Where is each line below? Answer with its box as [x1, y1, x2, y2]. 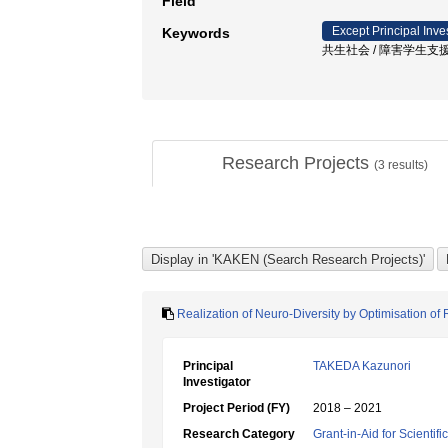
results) [384, 158, 428, 172]
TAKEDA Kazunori [313, 359, 411, 373]
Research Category [183, 427, 295, 441]
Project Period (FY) [183, 401, 290, 415]
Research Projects [221, 153, 374, 173]
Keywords [162, 25, 230, 41]
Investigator [183, 375, 251, 389]
